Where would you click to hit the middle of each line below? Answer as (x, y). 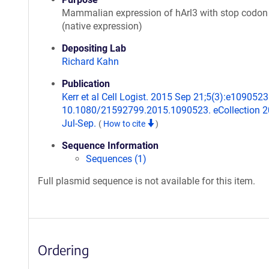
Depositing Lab (94, 48)
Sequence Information (110, 146)
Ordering (63, 250)
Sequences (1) (116, 159)
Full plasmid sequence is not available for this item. (147, 181)
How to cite (125, 124)
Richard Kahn (90, 62)
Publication (86, 84)
